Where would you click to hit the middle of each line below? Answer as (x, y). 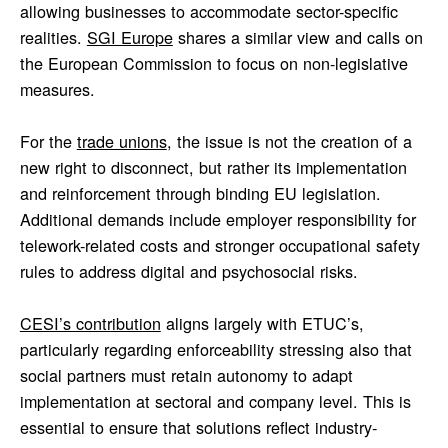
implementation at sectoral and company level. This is (215, 401)
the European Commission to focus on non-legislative (213, 63)
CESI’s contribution (90, 323)
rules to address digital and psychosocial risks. (188, 271)
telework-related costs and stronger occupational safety (219, 245)
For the (48, 141)
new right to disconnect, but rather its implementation (213, 167)
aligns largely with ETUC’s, (262, 323)
